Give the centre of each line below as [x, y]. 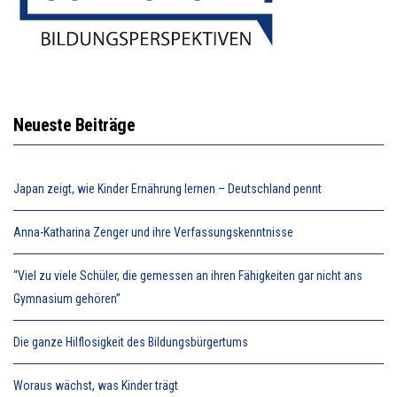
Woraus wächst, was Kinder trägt [96, 386]
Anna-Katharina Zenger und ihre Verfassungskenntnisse [153, 233]
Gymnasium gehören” [67, 299]
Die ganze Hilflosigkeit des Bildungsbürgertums [131, 343]
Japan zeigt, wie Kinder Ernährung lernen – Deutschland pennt [167, 189]
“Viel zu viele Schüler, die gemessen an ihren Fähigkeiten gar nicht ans [188, 276]
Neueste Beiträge [74, 125]
